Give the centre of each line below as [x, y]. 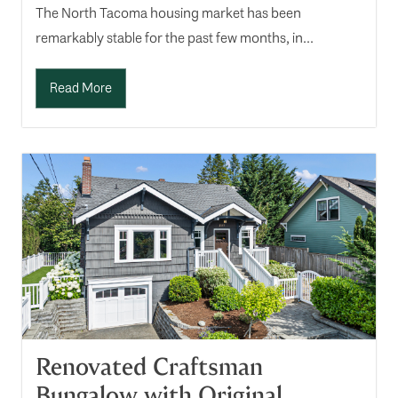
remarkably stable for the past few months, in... [175, 38]
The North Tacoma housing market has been [168, 13]
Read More [81, 88]
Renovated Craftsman [149, 367]
